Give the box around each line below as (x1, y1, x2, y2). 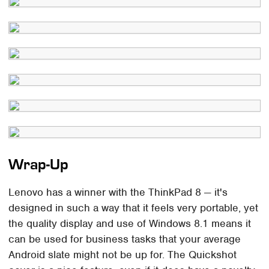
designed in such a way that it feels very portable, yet (8, 201, 259, 215)
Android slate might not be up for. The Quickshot (8, 248, 237, 262)
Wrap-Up (8, 156, 69, 174)
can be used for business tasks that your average (8, 232, 241, 246)
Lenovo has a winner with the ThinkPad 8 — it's (8, 186, 228, 199)
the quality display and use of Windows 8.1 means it (8, 217, 252, 231)
